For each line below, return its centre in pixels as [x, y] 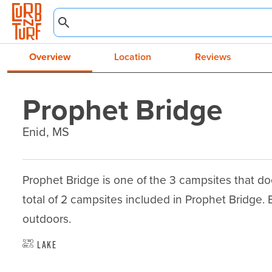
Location [133, 57]
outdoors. [47, 219]
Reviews [213, 57]
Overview [50, 57]
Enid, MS [46, 131]
